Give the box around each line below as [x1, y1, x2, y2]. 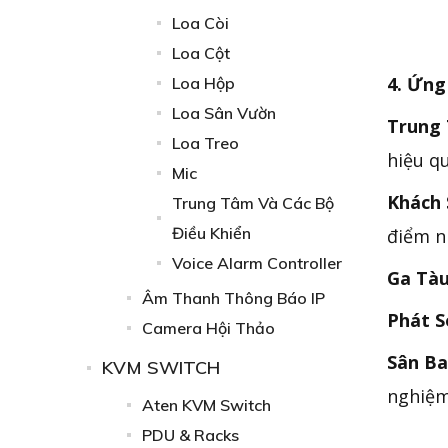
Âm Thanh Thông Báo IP [142, 288, 325, 308]
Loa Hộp [172, 73, 235, 93]
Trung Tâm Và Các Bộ [172, 193, 334, 213]
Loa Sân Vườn [172, 103, 276, 123]
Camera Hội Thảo [142, 318, 275, 338]
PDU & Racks [142, 425, 239, 445]
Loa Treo [172, 133, 239, 153]
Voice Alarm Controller [172, 253, 342, 273]
